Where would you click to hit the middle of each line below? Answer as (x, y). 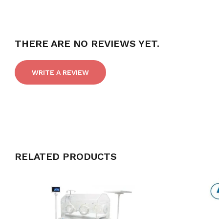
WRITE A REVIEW (60, 72)
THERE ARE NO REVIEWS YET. (87, 43)
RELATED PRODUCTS (66, 157)
